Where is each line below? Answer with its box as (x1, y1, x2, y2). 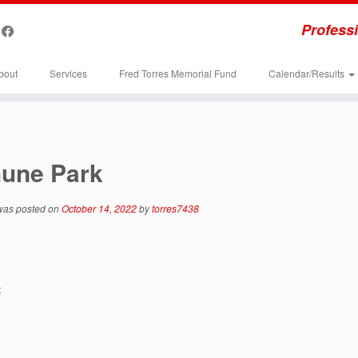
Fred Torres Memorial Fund (118, 66, 237, 80)
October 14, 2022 (62, 201, 137, 215)
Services (49, 66, 87, 80)
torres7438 (152, 201, 199, 215)
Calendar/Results (268, 66, 347, 80)
